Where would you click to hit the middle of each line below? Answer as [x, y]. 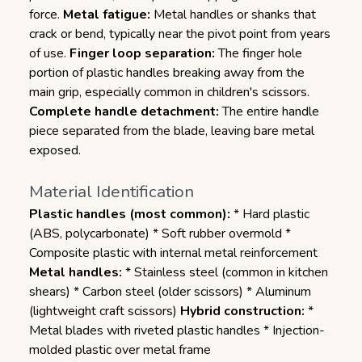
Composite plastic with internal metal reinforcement [173, 253]
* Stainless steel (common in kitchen [225, 272]
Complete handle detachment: [124, 112]
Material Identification [112, 192]
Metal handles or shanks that [233, 15]
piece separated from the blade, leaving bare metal [172, 131]
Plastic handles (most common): [130, 214]
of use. [49, 53]
